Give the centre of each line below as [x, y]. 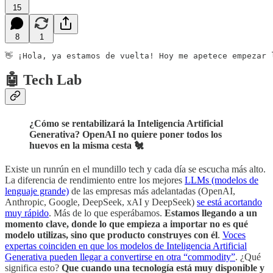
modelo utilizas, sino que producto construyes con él [111, 235]
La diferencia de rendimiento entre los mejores [95, 180]
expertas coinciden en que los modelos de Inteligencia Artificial [126, 246]
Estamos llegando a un [211, 213]
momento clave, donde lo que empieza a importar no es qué [126, 224]
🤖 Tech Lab [43, 80]
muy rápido [27, 213]
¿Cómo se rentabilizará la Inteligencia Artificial [126, 123]
